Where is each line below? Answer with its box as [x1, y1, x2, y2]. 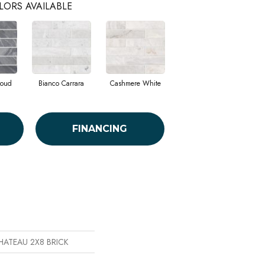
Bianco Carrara [38, 77, 84, 89]
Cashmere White [109, 77, 161, 89]
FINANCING [72, 123, 128, 135]
